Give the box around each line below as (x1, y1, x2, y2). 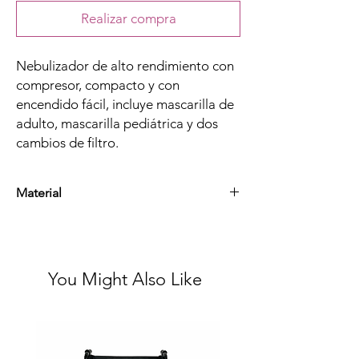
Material (16, 185, 62, 201)
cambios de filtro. (16, 135, 119, 151)
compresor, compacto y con (16, 77, 179, 94)
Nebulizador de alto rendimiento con (16, 58, 234, 75)
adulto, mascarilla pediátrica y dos (16, 115, 218, 132)
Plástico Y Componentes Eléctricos (16, 216, 190, 232)
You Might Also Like (48, 268, 202, 291)
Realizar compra (80, 10, 176, 27)
